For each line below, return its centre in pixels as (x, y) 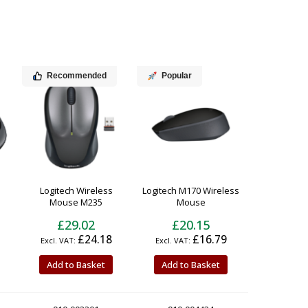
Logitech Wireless (76, 190)
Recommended (77, 76)
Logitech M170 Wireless (191, 190)
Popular (177, 76)
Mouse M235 (76, 202)
